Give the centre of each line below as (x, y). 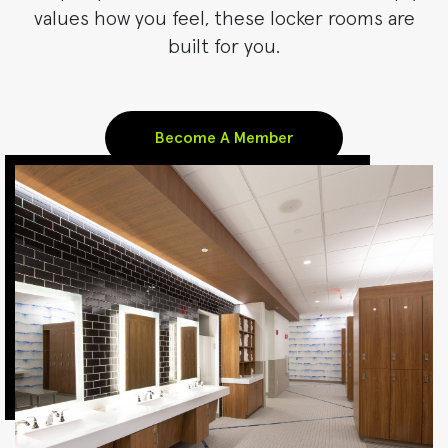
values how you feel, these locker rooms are (224, 19)
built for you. (224, 47)
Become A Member (224, 138)
